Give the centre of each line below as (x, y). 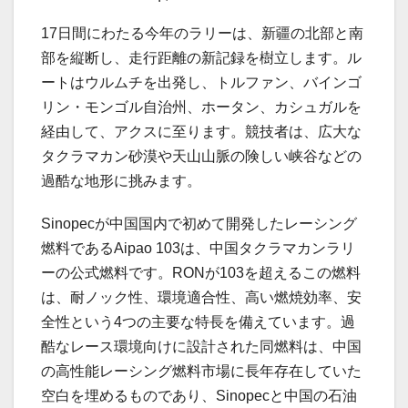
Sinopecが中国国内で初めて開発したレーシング (199, 224)
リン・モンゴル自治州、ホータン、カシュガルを (201, 107)
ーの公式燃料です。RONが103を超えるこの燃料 (201, 273)
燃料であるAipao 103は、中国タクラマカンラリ (198, 249)
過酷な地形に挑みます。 (121, 181)
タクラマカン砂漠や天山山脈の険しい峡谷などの (201, 157)
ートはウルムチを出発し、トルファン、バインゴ (201, 83)
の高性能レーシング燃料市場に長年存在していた (201, 372)
